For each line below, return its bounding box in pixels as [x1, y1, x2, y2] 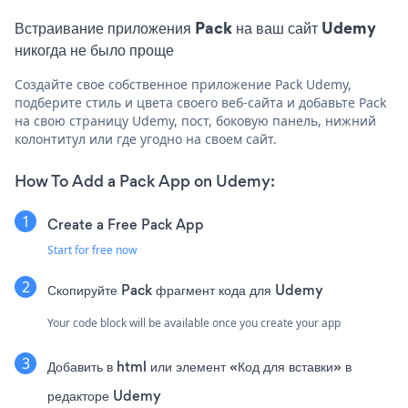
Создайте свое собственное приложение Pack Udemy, [15, 76, 352, 93]
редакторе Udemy [47, 386, 161, 405]
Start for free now [47, 242, 137, 258]
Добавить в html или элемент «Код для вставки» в [47, 357, 352, 376]
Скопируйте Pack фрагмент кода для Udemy [47, 280, 323, 300]
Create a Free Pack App [47, 215, 204, 234]
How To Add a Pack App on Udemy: [15, 170, 275, 192]
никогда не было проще [15, 38, 174, 61]
